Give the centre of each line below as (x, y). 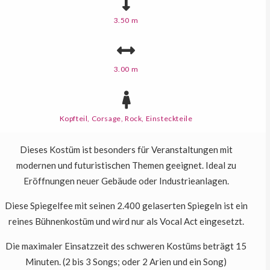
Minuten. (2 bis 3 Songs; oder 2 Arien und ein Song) (126, 263)
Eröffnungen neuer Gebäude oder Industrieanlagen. (126, 182)
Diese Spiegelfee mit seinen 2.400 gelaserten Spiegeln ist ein (126, 207)
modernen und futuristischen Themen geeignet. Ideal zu (126, 167)
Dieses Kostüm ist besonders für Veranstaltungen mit (126, 151)
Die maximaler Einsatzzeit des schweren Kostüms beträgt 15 (126, 247)
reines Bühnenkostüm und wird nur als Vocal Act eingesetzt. (126, 223)
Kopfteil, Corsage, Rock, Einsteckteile (126, 120)
